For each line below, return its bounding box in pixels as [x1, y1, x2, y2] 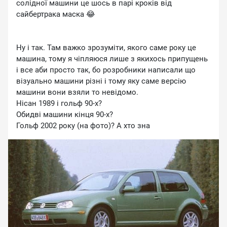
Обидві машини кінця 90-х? [16, 110, 113, 119]
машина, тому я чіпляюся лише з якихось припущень [16, 54, 208, 63]
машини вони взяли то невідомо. [16, 88, 140, 97]
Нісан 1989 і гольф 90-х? [16, 99, 102, 108]
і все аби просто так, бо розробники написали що [16, 65, 196, 74]
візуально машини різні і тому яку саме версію [16, 77, 186, 86]
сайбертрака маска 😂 [16, 10, 95, 19]
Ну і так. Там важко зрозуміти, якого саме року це [16, 43, 196, 52]
